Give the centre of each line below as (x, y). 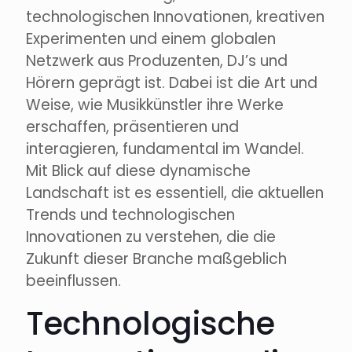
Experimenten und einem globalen (151, 39)
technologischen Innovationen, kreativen (175, 17)
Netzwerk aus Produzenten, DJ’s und (157, 61)
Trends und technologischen (130, 215)
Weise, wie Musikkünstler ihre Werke (155, 105)
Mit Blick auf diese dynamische (138, 171)
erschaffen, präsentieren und (132, 127)
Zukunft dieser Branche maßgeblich (156, 259)
